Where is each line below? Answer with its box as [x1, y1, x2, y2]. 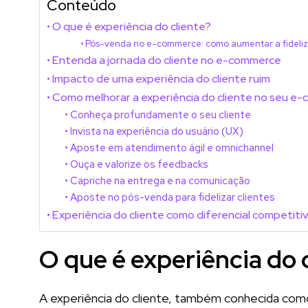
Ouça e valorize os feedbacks [69, 157, 208, 170]
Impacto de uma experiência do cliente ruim [52, 71, 271, 86]
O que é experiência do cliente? [52, 19, 212, 34]
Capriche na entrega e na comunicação [69, 174, 250, 187]
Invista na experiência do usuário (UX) [69, 124, 243, 137]
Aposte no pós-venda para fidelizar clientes [69, 190, 275, 203]
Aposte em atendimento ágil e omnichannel [69, 141, 274, 154]
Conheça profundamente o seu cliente [69, 108, 251, 121]
